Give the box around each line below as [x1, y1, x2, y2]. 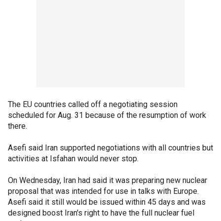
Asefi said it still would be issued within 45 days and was [8, 197, 206, 207]
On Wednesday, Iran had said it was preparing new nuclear [8, 176, 207, 185]
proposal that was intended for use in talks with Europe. [8, 186, 199, 196]
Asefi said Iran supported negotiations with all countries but [8, 143, 213, 152]
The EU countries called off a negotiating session [8, 100, 178, 109]
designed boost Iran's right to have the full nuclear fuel [8, 208, 194, 218]
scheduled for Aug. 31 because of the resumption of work [8, 110, 206, 120]
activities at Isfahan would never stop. [8, 154, 139, 163]
